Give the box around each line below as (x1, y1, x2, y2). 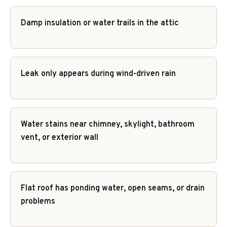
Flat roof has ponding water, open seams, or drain (21, 183, 205, 194)
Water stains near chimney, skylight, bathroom (21, 120, 195, 130)
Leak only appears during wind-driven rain (21, 69, 176, 79)
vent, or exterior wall (21, 133, 98, 143)
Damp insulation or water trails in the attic (21, 18, 179, 28)
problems (21, 197, 55, 207)
